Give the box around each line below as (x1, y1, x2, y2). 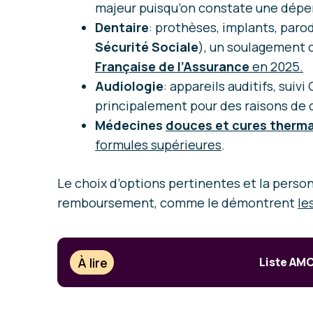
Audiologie (95, 78, 163, 95)
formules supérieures (95, 136, 221, 154)
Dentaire (95, 19, 149, 36)
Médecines (95, 117, 166, 134)
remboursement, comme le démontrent (57, 194, 298, 212)
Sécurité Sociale (95, 38, 198, 56)
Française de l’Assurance (95, 58, 249, 75)
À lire (78, 254, 108, 271)
